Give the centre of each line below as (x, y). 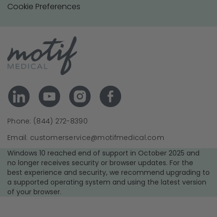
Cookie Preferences (44, 7)
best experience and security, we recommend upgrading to (108, 172)
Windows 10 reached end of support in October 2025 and (103, 153)
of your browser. (34, 192)
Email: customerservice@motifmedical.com (86, 138)
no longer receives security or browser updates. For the (100, 163)
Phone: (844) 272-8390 (47, 121)
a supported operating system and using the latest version (107, 182)
